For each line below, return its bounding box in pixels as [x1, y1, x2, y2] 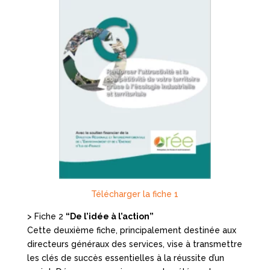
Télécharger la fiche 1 [91, 189, 179, 199]
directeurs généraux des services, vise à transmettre [27, 239, 242, 249]
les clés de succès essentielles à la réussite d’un [27, 253, 224, 263]
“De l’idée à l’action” [65, 211, 154, 221]
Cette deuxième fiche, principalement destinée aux [27, 225, 236, 235]
